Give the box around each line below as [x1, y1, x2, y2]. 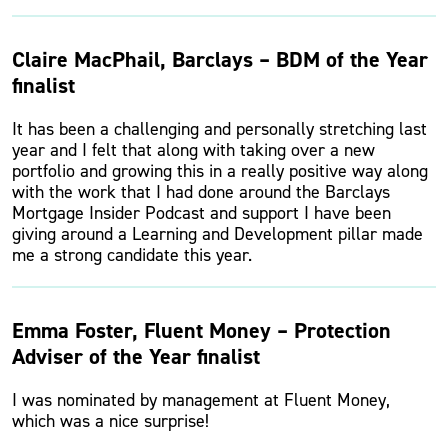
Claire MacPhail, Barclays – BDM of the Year [12, 45, 428, 74]
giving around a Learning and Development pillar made [12, 222, 423, 246]
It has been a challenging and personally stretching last [12, 117, 427, 141]
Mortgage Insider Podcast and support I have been [12, 201, 391, 225]
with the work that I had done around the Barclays [12, 180, 390, 204]
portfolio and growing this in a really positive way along [12, 159, 428, 183]
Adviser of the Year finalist [12, 342, 260, 371]
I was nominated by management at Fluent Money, [12, 388, 390, 412]
